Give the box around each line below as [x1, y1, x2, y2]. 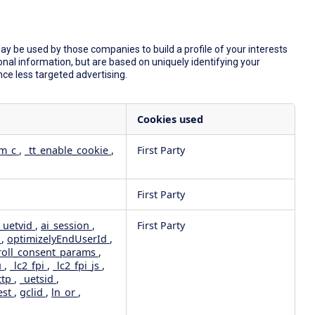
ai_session [41, 218, 92, 232]
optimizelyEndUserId [7, 231, 110, 245]
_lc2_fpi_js [53, 258, 102, 272]
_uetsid [20, 271, 56, 285]
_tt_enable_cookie [25, 143, 111, 157]
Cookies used [137, 112, 203, 126]
